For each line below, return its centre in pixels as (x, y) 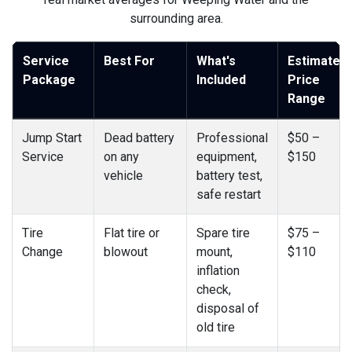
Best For (129, 61)
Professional (232, 138)
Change (42, 252)
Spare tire (223, 233)
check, (214, 290)
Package (49, 80)
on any (121, 157)
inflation (218, 271)
